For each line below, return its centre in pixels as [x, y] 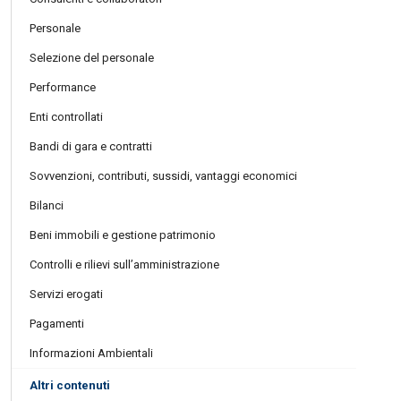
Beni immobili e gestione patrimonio [123, 235]
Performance [63, 87]
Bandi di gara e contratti [91, 146]
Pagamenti [57, 324]
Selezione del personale [92, 58]
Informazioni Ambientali [92, 353]
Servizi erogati [67, 294]
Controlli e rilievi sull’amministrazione [125, 264]
